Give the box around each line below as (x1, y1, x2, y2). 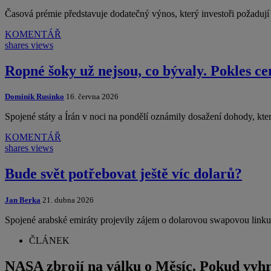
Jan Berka (5, 195, 41, 205)
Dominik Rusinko (5, 92, 64, 102)
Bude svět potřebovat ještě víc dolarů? (5, 166, 242, 182)
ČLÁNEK (29, 235, 70, 246)
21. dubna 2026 (41, 195, 94, 205)
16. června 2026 (64, 92, 119, 102)
